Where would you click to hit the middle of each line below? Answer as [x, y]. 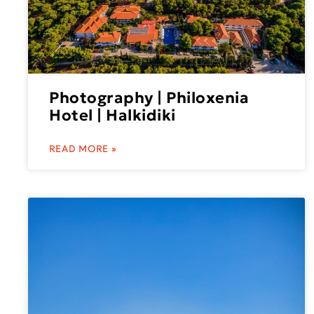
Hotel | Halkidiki [112, 115]
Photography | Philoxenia [149, 97]
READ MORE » [83, 149]
